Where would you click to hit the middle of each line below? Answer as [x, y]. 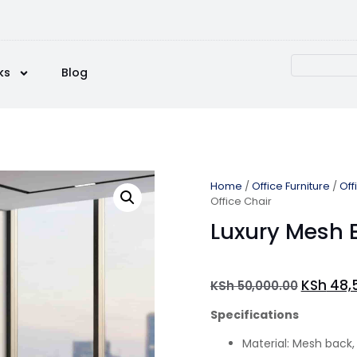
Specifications [255, 315]
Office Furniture [291, 186]
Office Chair [241, 201]
